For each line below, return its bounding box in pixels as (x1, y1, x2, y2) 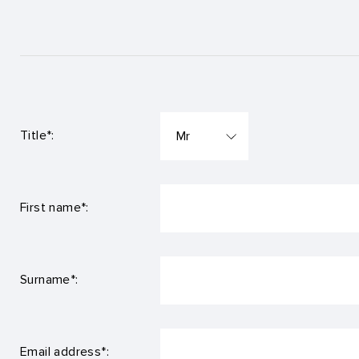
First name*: (20, 200, 89, 215)
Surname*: (20, 272, 79, 287)
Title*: (20, 128, 54, 143)
